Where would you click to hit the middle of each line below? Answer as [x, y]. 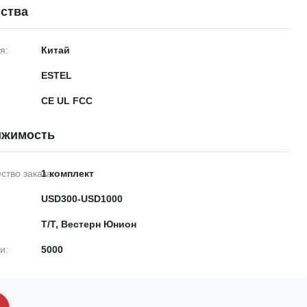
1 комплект [67, 173]
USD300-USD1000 [82, 199]
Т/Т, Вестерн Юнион [89, 224]
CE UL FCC [67, 101]
